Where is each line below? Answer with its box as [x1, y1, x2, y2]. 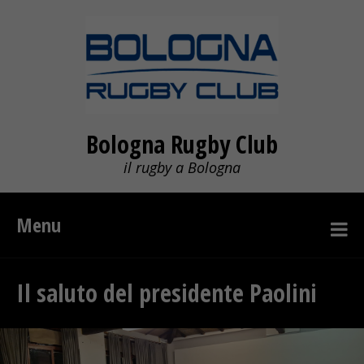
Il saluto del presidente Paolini [16, 276, 323, 310]
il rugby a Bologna [123, 158, 240, 177]
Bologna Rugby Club [86, 128, 278, 161]
